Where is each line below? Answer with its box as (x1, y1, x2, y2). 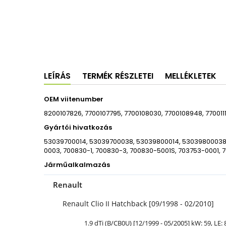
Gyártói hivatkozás (44, 123, 112, 132)
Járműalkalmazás (44, 160, 110, 169)
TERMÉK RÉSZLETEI (82, 70, 153, 82)
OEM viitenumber (44, 94, 103, 104)
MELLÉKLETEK (165, 70, 216, 82)
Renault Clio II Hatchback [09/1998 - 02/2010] (63, 199, 214, 208)
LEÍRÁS (44, 70, 71, 82)
